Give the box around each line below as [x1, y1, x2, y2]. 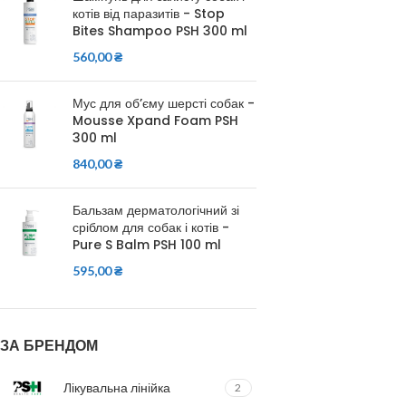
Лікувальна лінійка [63, 380, 170, 395]
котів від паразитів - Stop [72, 5, 225, 23]
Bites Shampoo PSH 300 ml [72, 22, 247, 40]
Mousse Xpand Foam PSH [72, 111, 238, 130]
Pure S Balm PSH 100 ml [72, 236, 221, 254]
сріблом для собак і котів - [72, 218, 229, 237]
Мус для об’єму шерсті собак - [72, 94, 255, 112]
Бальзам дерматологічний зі [72, 201, 239, 219]
